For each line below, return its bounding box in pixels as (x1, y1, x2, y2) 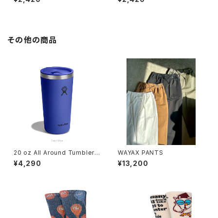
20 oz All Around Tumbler (14, 149, 95, 156)
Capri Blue (14, 156, 47, 163)
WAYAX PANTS (118, 149, 163, 156)
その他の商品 (8, 35, 57, 45)
